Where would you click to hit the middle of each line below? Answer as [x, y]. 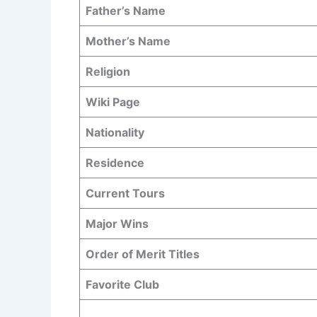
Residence [115, 162]
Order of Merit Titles [143, 254]
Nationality [115, 132]
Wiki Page [113, 102]
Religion [108, 71]
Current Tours [125, 193]
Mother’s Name [128, 41]
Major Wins [117, 223]
